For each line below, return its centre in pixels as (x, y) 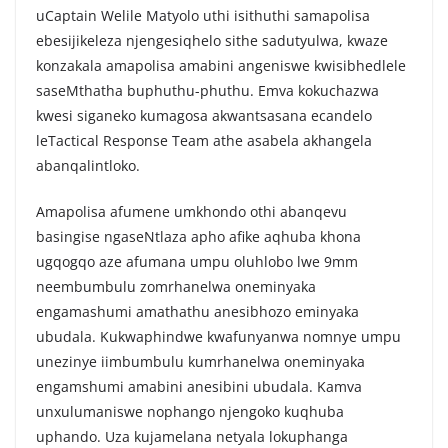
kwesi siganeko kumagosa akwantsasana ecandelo (204, 115)
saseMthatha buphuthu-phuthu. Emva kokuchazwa (207, 90)
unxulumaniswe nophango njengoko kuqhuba (190, 411)
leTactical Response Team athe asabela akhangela (204, 140)
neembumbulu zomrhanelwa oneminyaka (176, 286)
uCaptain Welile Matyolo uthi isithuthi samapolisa (203, 15)
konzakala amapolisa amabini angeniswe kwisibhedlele (221, 65)
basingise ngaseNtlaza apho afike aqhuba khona (198, 236)
